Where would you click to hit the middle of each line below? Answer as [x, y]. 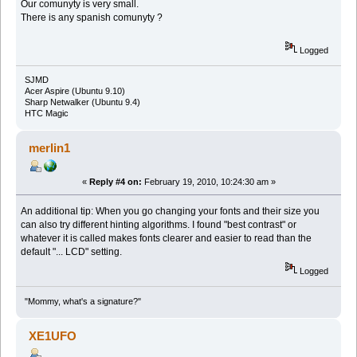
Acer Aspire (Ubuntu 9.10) [75, 91]
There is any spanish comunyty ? [92, 17]
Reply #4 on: [115, 182]
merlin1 [50, 148]
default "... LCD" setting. [72, 252]
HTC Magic [46, 114]
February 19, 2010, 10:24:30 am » [208, 182]
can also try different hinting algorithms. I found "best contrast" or [159, 225]
